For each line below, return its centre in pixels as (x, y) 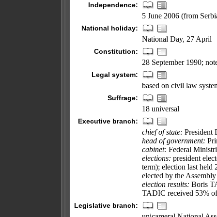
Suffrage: (123, 98)
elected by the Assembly (179, 176)
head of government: (174, 141)
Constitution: (116, 51)
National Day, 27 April (177, 39)
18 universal (161, 109)
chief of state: (162, 132)
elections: (156, 158)
